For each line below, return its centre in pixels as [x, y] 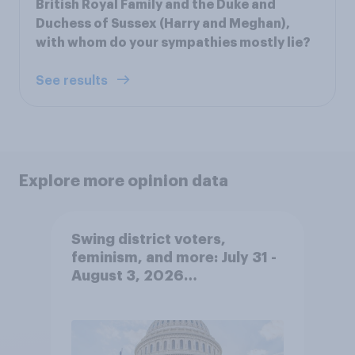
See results [73, 80]
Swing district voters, [148, 240]
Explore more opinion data [124, 180]
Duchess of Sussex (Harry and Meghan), [163, 23]
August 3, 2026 [127, 276]
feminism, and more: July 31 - [174, 258]
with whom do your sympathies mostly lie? [173, 42]
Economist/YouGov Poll [155, 294]
